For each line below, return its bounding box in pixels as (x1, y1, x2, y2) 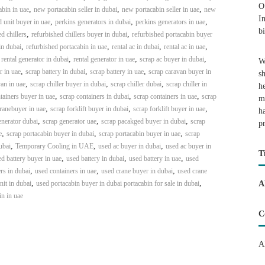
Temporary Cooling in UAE (15, 142, 93, 150)
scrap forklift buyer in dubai (50, 105, 128, 113)
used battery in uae (128, 154, 181, 163)
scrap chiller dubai (110, 80, 161, 88)
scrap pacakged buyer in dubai (101, 117, 186, 125)
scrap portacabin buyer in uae (98, 130, 180, 138)
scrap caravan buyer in (148, 67, 211, 76)
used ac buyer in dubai (98, 142, 161, 150)
